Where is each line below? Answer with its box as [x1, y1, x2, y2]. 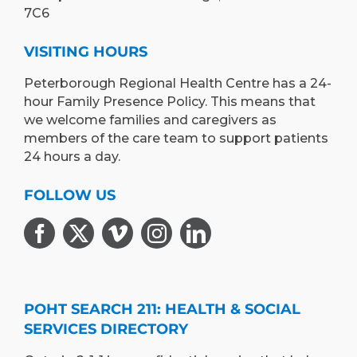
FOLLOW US [24, 186, 116, 205]
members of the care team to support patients [24, 131, 328, 147]
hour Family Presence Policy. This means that [24, 94, 316, 110]
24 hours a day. [24, 149, 120, 165]
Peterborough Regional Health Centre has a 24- [24, 76, 331, 92]
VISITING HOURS [24, 43, 147, 61]
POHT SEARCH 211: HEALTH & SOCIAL [24, 300, 300, 319]
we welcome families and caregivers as [24, 112, 277, 128]
